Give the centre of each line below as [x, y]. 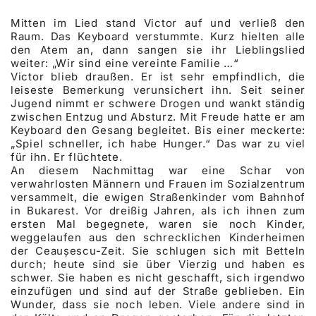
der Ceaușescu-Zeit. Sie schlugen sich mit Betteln [158, 250]
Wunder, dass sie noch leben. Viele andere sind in [158, 304]
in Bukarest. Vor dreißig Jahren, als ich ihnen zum [158, 210]
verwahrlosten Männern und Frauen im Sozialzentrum [158, 183]
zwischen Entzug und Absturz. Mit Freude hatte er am [158, 116]
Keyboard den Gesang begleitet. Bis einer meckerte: [158, 130]
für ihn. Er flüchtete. [67, 157]
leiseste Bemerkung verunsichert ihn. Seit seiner [158, 90]
